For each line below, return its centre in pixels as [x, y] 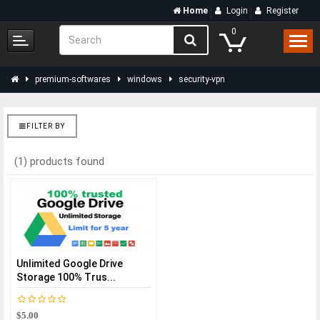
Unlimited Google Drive [70, 264]
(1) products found [59, 161]
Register [282, 11]
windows [145, 79]
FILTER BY [46, 126]
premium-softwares [73, 79]
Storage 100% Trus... [66, 277]
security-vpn [202, 79]
